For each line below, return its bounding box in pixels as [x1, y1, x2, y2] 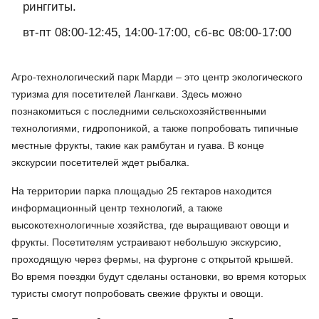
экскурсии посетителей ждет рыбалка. [11, 157, 189, 169]
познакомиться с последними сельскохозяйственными [11, 105, 266, 117]
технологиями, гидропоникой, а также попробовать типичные [11, 122, 298, 135]
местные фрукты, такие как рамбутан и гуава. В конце [11, 140, 264, 152]
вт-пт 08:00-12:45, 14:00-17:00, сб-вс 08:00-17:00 [23, 26, 291, 40]
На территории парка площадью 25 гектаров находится [11, 185, 272, 197]
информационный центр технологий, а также [11, 202, 223, 214]
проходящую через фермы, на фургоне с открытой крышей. [11, 253, 293, 266]
